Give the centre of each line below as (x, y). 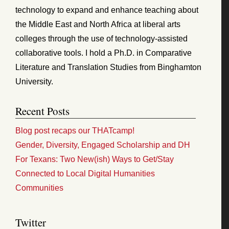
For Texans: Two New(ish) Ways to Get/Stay (95, 159)
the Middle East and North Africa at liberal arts (98, 24)
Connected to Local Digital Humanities (85, 173)
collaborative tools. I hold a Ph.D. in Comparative (104, 53)
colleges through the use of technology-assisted (101, 38)
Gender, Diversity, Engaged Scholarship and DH (103, 145)
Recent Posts (42, 111)
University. (34, 81)
